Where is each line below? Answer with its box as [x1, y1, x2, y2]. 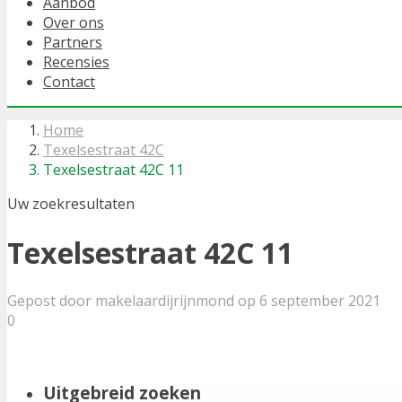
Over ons [43, 13, 104, 33]
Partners [43, 32, 102, 53]
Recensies [43, 52, 109, 73]
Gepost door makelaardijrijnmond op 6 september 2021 [7, 291, 380, 311]
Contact [43, 72, 95, 92]
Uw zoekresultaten [7, 194, 135, 214]
